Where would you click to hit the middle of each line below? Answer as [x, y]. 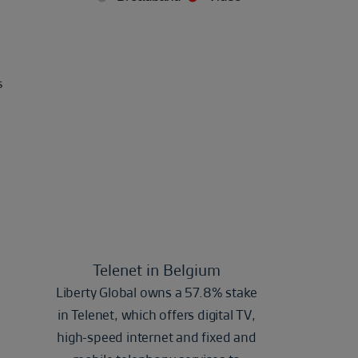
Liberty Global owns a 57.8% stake [157, 292]
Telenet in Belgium [157, 270]
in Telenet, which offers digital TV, [157, 315]
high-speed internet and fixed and [157, 337]
